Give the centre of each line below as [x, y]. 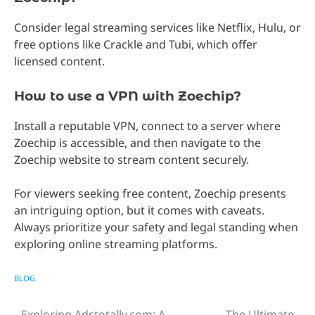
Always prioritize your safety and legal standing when [156, 227]
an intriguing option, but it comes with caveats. [139, 210]
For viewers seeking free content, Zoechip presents [150, 193]
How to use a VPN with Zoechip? [128, 96]
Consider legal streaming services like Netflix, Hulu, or [157, 27]
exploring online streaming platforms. [116, 244]
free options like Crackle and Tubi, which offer [136, 44]
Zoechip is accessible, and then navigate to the [137, 142]
